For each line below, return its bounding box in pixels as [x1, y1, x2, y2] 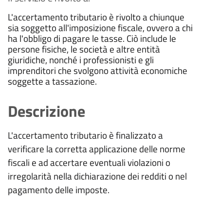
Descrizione [8, 99, 85, 123]
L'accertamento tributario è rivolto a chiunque [8, 9, 184, 24]
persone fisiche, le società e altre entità [8, 41, 160, 56]
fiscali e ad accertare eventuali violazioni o [8, 155, 170, 169]
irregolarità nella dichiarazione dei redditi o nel [8, 168, 187, 183]
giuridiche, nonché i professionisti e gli [8, 52, 154, 67]
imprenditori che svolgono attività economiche [8, 63, 187, 77]
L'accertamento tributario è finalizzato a [8, 127, 163, 142]
